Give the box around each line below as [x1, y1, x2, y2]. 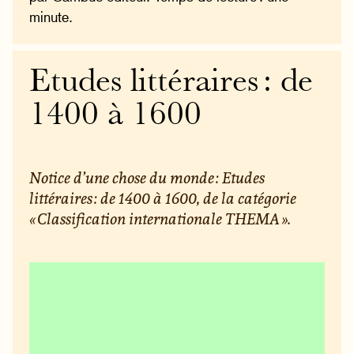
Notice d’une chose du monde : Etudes [29, 166, 265, 188]
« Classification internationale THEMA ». [29, 207, 292, 229]
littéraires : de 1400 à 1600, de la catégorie [29, 186, 297, 209]
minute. [29, 8, 73, 25]
